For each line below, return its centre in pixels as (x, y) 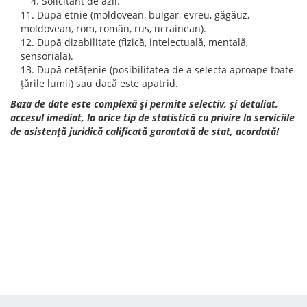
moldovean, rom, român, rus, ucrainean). (113, 28)
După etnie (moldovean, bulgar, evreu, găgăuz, (143, 15)
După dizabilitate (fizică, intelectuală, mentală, (143, 42)
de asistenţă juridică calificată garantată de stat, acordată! (145, 131)
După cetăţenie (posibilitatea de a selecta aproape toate (165, 70)
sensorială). (47, 56)
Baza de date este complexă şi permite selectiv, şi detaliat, (144, 104)
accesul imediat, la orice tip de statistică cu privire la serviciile (152, 118)
